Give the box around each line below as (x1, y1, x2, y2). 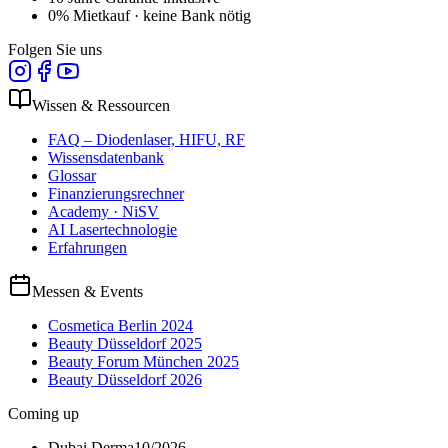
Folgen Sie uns (8, 41, 102, 59)
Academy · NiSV (48, 203, 159, 221)
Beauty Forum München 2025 (48, 353, 239, 371)
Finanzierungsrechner (48, 185, 184, 203)
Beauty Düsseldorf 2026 (48, 371, 202, 389)
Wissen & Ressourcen (32, 97, 170, 115)
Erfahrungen (48, 239, 127, 257)
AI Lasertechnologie (48, 221, 177, 239)
